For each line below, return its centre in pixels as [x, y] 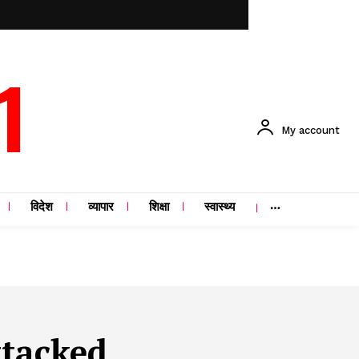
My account [310, 130]
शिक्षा [159, 209]
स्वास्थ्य [220, 209]
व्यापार [101, 209]
